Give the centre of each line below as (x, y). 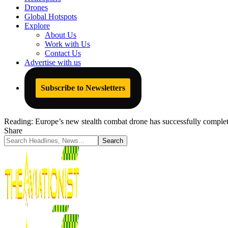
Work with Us (67, 44)
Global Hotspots (51, 17)
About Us (61, 35)
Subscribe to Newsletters (83, 88)
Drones (36, 7)
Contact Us (63, 53)
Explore (37, 26)
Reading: (19, 121)
